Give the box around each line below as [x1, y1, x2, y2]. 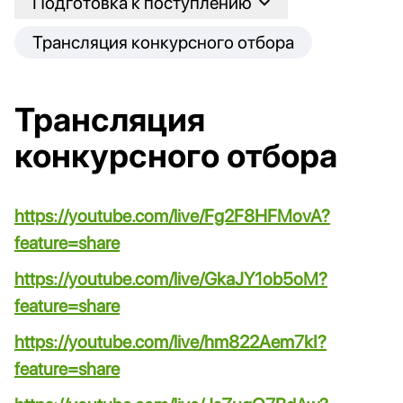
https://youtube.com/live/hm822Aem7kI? [14, 331, 327, 353]
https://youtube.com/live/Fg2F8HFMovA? [14, 205, 330, 227]
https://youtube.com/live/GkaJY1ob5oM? [14, 268, 327, 290]
